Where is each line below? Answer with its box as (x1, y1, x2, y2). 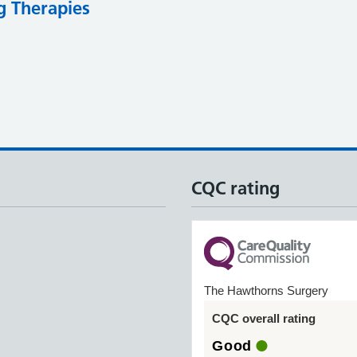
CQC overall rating (212, 312, 316, 325)
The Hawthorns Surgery (204, 284, 328, 297)
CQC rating (191, 177, 280, 199)
